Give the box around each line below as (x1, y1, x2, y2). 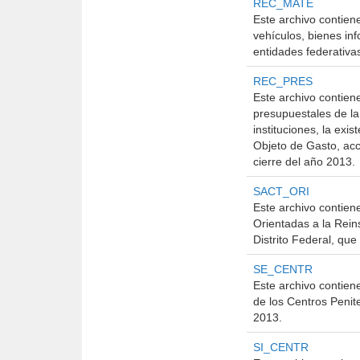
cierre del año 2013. (253, 155, 355, 168)
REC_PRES (253, 75, 313, 88)
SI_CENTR (253, 341, 309, 354)
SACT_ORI (253, 185, 309, 198)
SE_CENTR (253, 263, 313, 276)
